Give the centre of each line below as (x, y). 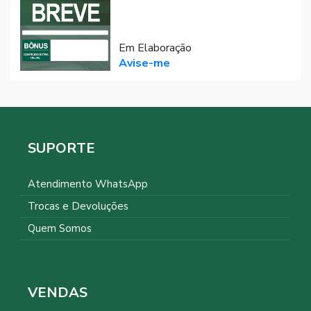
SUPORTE (61, 149)
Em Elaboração (155, 48)
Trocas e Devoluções (78, 207)
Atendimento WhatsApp (88, 184)
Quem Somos (60, 229)
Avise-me (144, 64)
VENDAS (58, 293)
